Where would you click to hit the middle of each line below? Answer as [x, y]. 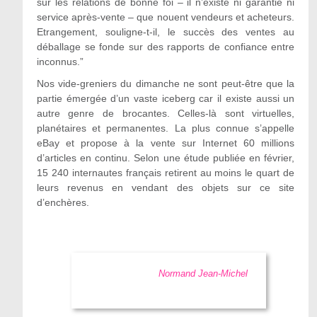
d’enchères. [63, 202]
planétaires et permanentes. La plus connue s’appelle [166, 128]
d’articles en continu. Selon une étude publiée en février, [166, 158]
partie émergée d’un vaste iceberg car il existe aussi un [166, 98]
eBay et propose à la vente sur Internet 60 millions [166, 143]
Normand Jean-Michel [203, 273]
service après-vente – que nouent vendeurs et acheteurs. [166, 17]
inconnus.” [60, 62]
